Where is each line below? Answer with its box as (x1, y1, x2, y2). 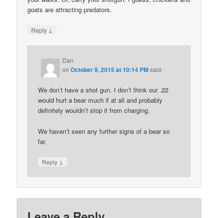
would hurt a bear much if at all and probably (38, 95, 163, 105)
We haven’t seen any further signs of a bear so (38, 126, 170, 136)
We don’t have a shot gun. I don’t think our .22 (38, 85, 169, 95)
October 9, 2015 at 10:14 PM (71, 65, 149, 74)
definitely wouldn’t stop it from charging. (38, 106, 150, 115)
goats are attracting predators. (27, 4, 112, 14)
